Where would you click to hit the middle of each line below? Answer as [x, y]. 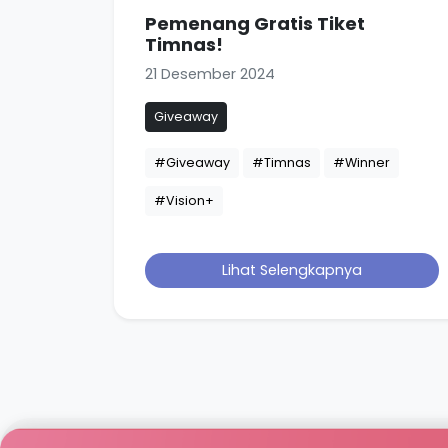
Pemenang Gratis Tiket [255, 23]
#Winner [361, 162]
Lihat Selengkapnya [292, 269]
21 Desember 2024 [210, 73]
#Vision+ [184, 200]
